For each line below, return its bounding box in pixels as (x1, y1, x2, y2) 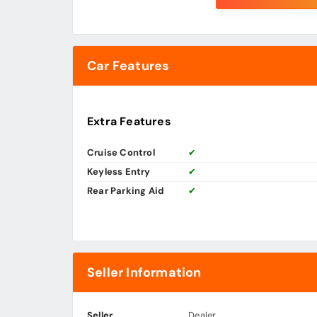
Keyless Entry (87, 166, 151, 178)
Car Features (87, 57, 170, 75)
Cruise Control (87, 146, 155, 159)
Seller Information (87, 264, 202, 282)
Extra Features (87, 114, 171, 129)
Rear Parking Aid (87, 185, 165, 197)
